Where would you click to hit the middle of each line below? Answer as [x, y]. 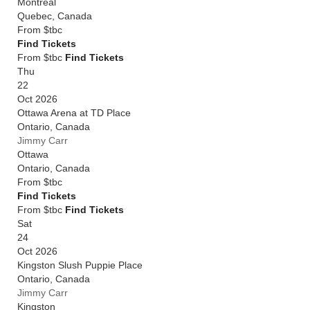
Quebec [35, 16]
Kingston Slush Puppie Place [80, 265]
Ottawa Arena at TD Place [74, 113]
